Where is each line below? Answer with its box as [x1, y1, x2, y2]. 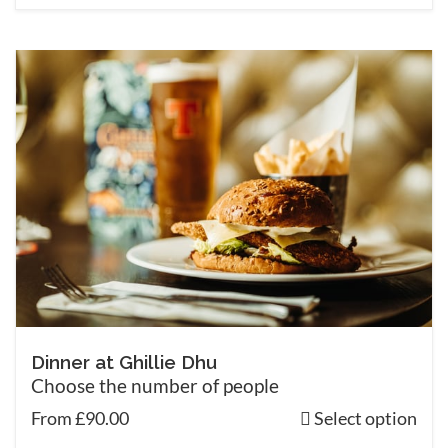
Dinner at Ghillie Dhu [31, 351, 217, 374]
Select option [311, 407, 417, 430]
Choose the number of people [31, 374, 279, 398]
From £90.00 [31, 407, 129, 430]
